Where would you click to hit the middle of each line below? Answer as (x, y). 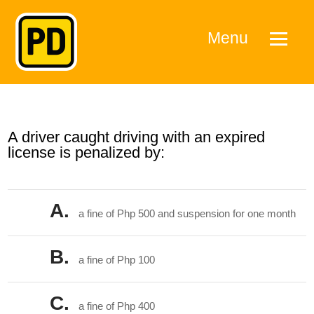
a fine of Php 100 (117, 260)
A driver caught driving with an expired (137, 137)
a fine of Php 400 (117, 306)
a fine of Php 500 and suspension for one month (187, 213)
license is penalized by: (87, 152)
